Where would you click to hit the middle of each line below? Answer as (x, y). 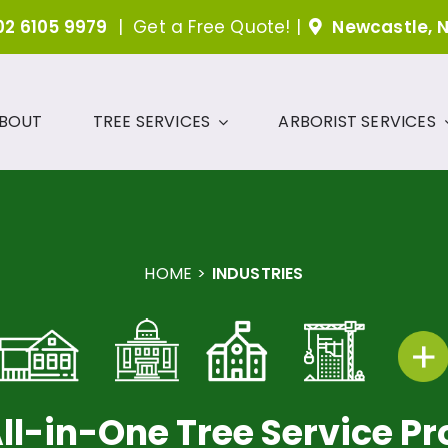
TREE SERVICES (151, 121)
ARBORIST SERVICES (357, 121)
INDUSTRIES (257, 273)
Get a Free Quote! (212, 27)
